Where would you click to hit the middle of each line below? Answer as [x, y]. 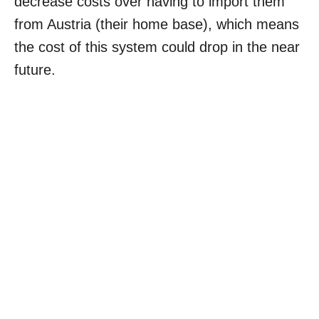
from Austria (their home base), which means [157, 24]
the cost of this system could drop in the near [157, 47]
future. [35, 69]
